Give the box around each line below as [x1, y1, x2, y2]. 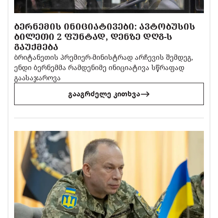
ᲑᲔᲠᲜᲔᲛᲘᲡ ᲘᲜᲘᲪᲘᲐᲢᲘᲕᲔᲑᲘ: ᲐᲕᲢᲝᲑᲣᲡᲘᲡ [14, 20, 196, 33]
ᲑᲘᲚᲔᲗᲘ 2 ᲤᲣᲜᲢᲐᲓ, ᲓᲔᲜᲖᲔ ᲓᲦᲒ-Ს [14, 31, 173, 43]
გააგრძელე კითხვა [68, 89, 140, 98]
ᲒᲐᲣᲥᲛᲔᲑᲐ [14, 41, 59, 53]
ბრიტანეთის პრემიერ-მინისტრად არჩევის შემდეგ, [14, 53, 194, 62]
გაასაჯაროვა [14, 73, 61, 83]
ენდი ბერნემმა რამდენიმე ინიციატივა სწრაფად [14, 63, 185, 73]
